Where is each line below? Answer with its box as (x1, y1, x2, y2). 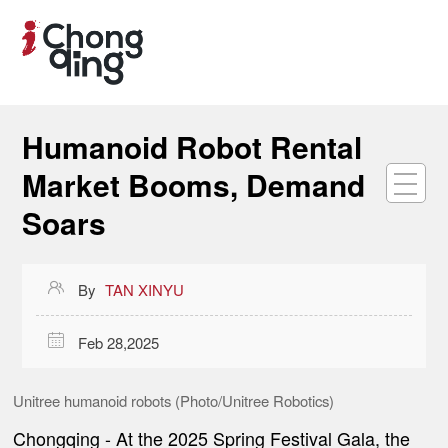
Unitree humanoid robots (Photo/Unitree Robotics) (13, 389, 335, 411)
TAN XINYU (105, 279, 185, 301)
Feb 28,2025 (77, 331, 159, 353)
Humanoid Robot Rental (22, 124, 363, 168)
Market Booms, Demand (22, 162, 366, 206)
